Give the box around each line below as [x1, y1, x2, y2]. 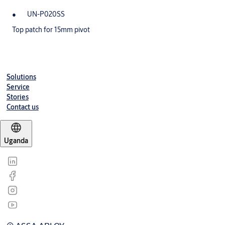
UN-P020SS [27, 10, 65, 19]
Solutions [6, 72, 36, 82]
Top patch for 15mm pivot [12, 25, 90, 35]
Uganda [4, 136, 28, 146]
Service [6, 82, 30, 92]
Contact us [6, 102, 39, 112]
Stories [6, 92, 29, 102]
